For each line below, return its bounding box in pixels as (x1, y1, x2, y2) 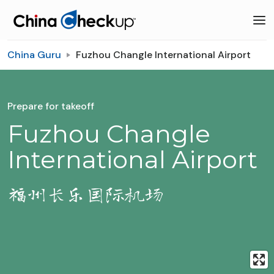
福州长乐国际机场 (7, 184, 164, 204)
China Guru (7, 48, 61, 61)
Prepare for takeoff (7, 100, 94, 113)
